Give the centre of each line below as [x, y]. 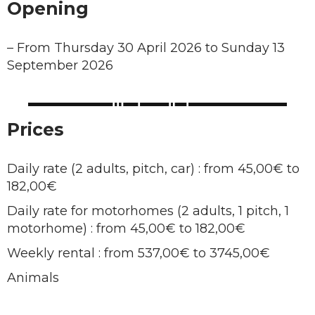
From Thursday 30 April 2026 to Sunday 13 [151, 48]
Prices [36, 129]
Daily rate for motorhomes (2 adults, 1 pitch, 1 [148, 211]
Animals [33, 278]
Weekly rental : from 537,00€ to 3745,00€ [139, 253]
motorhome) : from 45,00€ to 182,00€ [126, 229]
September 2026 [60, 65]
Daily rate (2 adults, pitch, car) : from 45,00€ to [153, 169]
